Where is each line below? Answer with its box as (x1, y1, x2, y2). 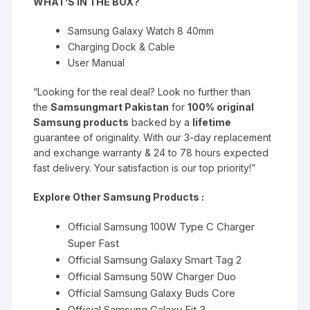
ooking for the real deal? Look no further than (42, 85, 251, 98)
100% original (188, 100, 255, 113)
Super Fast (68, 236, 120, 250)
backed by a (129, 116, 193, 128)
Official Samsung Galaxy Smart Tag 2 (68, 253, 242, 266)
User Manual (68, 56, 125, 69)
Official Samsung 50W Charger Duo (68, 269, 237, 283)
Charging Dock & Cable (68, 40, 176, 53)
